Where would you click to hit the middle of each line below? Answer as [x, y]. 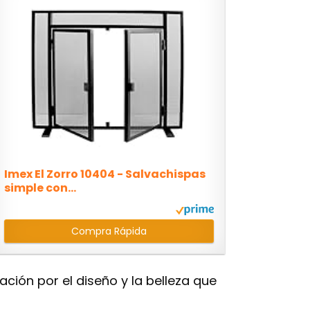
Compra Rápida [109, 231]
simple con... [40, 188]
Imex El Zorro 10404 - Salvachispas [104, 174]
